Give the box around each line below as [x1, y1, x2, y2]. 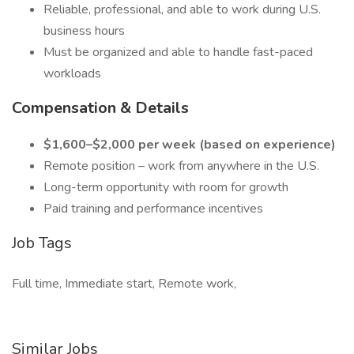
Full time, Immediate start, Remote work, [12, 275, 236, 292]
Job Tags [12, 232, 72, 254]
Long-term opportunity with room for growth [43, 179, 288, 196]
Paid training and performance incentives [43, 200, 263, 217]
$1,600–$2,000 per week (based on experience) [43, 136, 336, 153]
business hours [43, 22, 125, 40]
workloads [43, 65, 101, 82]
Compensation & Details [12, 97, 189, 119]
